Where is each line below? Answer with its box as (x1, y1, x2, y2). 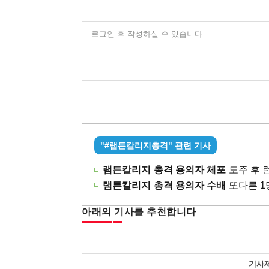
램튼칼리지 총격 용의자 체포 (103, 164, 226, 175)
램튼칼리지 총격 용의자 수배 (103, 180, 226, 190)
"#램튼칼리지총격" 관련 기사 (100, 140, 211, 150)
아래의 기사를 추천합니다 (82, 206, 196, 217)
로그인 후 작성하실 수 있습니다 (91, 29, 203, 38)
